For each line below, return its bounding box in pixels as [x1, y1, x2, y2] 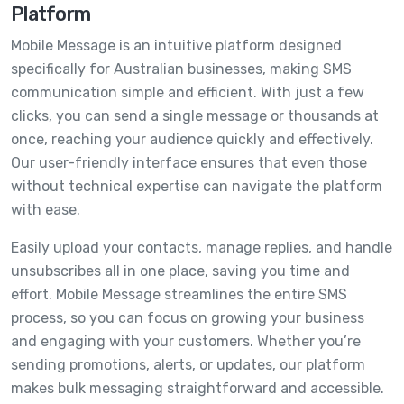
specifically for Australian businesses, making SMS [11, 60, 352, 78]
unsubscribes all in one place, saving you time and [11, 262, 350, 280]
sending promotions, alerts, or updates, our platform [11, 356, 365, 374]
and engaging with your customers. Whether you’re [11, 333, 361, 351]
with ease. [11, 201, 80, 219]
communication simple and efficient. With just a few [11, 84, 364, 102]
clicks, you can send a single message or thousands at [11, 107, 379, 125]
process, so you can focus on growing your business [11, 309, 364, 327]
